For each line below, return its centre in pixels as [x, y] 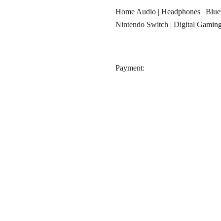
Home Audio [136, 12]
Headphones [181, 12]
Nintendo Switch [142, 25]
